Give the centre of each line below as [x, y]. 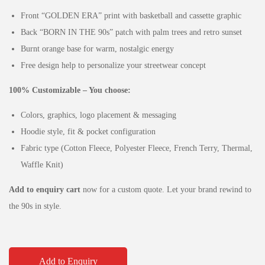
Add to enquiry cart [45, 189]
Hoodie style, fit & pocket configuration [88, 131]
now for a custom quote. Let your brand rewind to [166, 189]
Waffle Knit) [42, 164]
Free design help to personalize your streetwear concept [113, 65]
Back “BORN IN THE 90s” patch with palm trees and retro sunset [131, 32]
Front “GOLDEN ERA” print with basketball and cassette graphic [131, 15]
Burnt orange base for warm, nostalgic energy [97, 49]
